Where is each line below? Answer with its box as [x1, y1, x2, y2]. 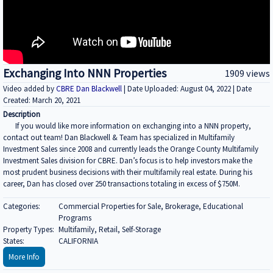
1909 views [225, 67, 270, 80]
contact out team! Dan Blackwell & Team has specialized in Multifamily [3, 132, 235, 143]
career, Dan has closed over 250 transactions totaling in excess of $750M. [3, 179, 240, 190]
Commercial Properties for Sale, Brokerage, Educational [58, 200, 243, 211]
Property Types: [3, 224, 54, 235]
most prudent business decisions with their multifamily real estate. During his [3, 167, 252, 178]
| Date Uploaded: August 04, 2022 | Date [124, 83, 252, 94]
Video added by [3, 83, 56, 94]
